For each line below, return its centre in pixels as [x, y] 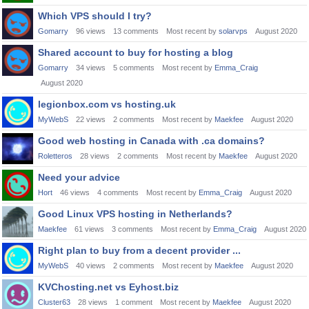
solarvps [233, 31]
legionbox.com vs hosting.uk [107, 104]
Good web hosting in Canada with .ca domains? [151, 141]
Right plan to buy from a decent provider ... [139, 250]
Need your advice [79, 177]
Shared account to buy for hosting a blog [136, 52]
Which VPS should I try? [95, 16]
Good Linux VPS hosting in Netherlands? [135, 214]
